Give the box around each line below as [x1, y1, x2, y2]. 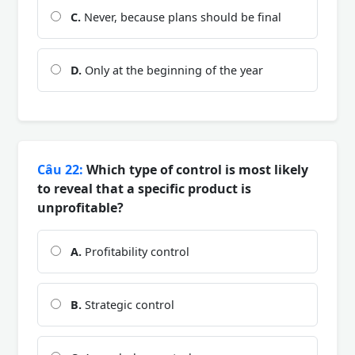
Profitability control [82, 243, 189, 259]
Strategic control [82, 296, 174, 312]
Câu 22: [37, 160, 83, 178]
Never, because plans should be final [81, 9, 281, 25]
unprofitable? [37, 198, 124, 216]
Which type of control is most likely [83, 160, 308, 178]
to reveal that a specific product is [37, 179, 251, 197]
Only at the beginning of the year [82, 62, 263, 78]
